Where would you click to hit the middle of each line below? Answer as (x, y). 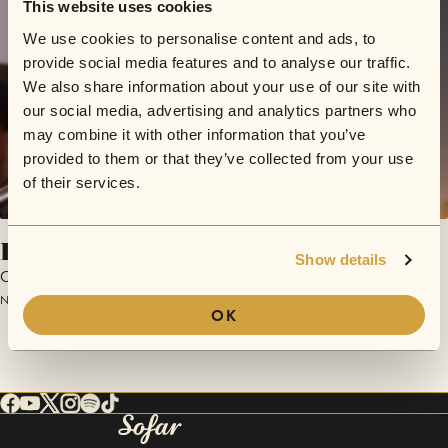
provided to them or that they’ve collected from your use (218, 158)
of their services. (81, 182)
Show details (341, 259)
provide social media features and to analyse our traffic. (217, 62)
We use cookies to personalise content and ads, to (199, 38)
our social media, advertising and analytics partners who (219, 110)
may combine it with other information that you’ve (194, 134)
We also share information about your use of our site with (222, 86)
